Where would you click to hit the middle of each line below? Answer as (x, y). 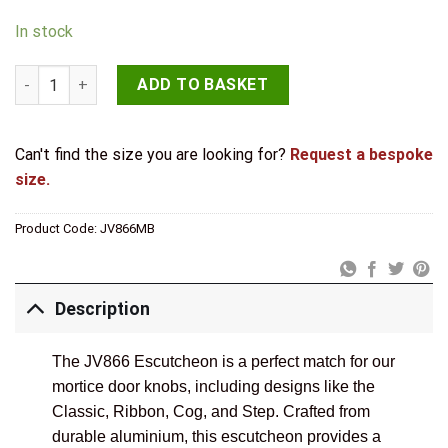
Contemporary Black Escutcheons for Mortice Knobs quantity (230, 76)
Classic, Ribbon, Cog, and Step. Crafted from (210, 412)
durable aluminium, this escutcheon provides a (216, 437)
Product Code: (57, 228)
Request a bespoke (361, 154)
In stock (44, 32)
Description (103, 308)
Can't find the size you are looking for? (152, 154)
